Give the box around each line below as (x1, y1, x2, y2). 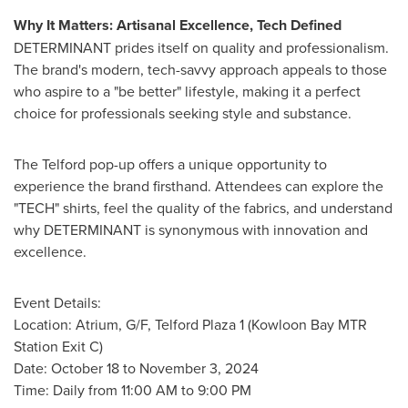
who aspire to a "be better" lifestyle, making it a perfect (14, 81, 361, 101)
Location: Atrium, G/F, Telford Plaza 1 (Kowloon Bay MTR (14, 314, 367, 334)
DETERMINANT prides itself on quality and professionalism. (14, 37, 389, 57)
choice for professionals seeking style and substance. (14, 103, 355, 123)
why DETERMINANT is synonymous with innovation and (14, 219, 368, 240)
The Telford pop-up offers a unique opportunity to (14, 154, 327, 174)
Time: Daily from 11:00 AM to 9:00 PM (14, 380, 262, 400)
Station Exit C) (14, 336, 107, 356)
